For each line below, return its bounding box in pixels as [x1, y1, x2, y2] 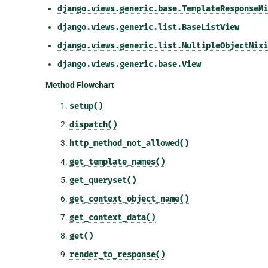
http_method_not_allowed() [69, 138, 189, 148]
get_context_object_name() [69, 193, 189, 204]
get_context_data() [69, 212, 156, 223]
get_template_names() [69, 156, 165, 167]
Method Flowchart [45, 80, 114, 90]
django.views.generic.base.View [57, 59, 201, 69]
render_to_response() [69, 249, 165, 260]
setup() [69, 100, 103, 111]
